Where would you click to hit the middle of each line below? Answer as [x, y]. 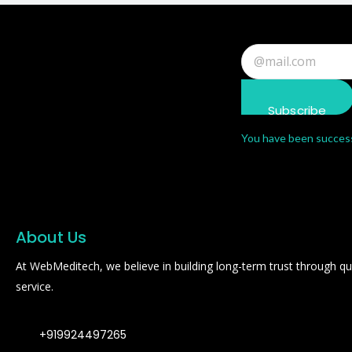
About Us [51, 237]
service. [35, 286]
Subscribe [297, 110]
